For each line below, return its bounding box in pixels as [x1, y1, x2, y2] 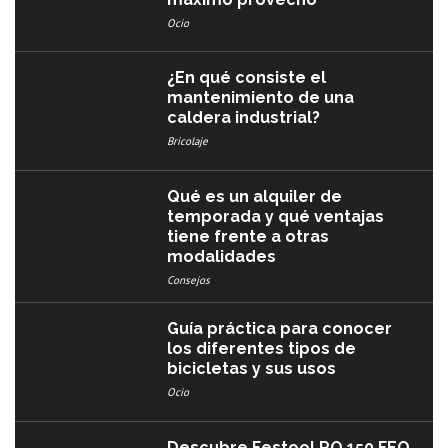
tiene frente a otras [167, 227, 330, 247]
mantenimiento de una [167, 88, 355, 108]
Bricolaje [167, 134, 209, 149]
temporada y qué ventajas [167, 207, 385, 227]
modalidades [167, 247, 277, 267]
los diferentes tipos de [167, 339, 357, 359]
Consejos [167, 273, 211, 288]
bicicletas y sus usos [167, 359, 337, 379]
